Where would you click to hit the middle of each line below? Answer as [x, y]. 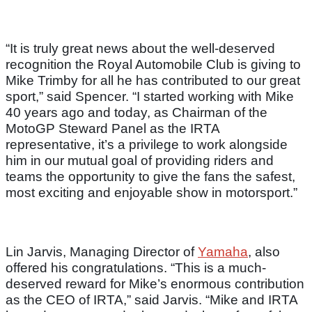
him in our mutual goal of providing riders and [140, 161]
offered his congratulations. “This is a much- [136, 268]
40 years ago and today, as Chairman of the [136, 113]
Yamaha [223, 252]
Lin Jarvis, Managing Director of [102, 252]
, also [264, 252]
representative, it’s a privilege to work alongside [147, 145]
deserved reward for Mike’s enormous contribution [155, 284]
